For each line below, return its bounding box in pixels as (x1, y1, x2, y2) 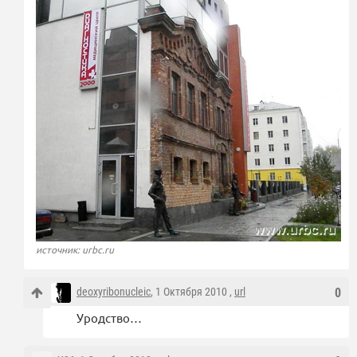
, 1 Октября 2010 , (151, 284, 234, 298)
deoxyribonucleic (76, 284, 151, 298)
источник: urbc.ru (36, 242, 114, 256)
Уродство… (76, 309, 142, 325)
